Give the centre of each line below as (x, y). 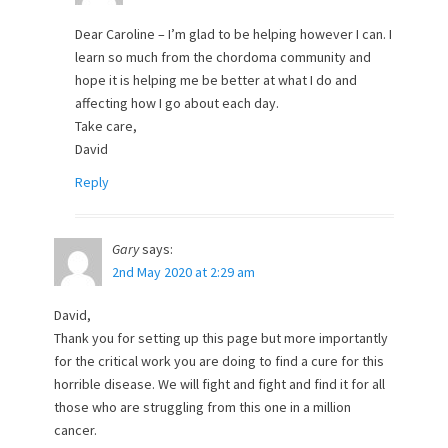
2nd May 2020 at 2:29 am (183, 272)
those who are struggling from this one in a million (202, 407)
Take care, (106, 126)
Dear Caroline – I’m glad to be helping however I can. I (233, 34)
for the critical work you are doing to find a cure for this (219, 361)
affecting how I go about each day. (177, 103)
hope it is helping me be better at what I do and (216, 80)
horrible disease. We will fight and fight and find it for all (219, 384)
